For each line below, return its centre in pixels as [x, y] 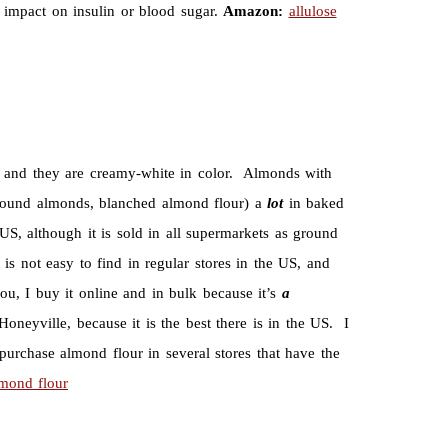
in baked [316, 203]
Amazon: [253, 11]
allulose [312, 11]
